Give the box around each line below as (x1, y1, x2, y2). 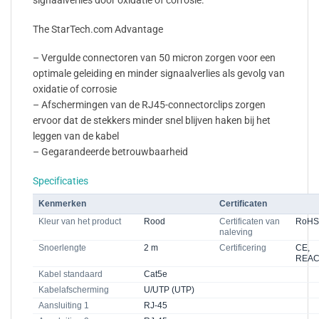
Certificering (219, 242, 266, 253)
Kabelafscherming (38, 284, 109, 295)
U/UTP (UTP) (144, 284, 194, 295)
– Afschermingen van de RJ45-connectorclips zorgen (33, 99, 266, 111)
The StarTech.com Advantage (33, 23, 163, 35)
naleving (219, 226, 253, 237)
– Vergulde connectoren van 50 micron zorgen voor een (33, 52, 276, 64)
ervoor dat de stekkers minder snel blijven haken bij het (33, 115, 271, 127)
